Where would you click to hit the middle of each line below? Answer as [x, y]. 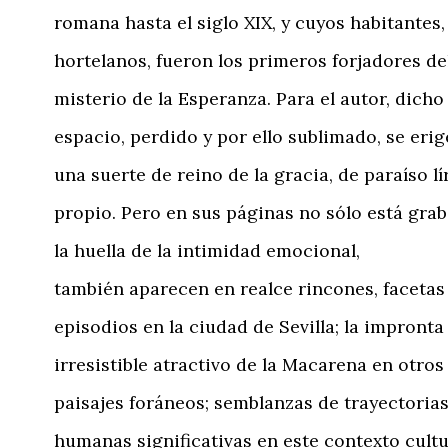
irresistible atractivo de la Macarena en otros [249, 364]
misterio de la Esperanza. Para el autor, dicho [249, 98]
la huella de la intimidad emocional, [207, 250]
